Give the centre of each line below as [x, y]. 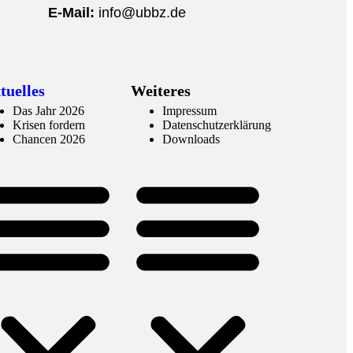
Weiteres [161, 90]
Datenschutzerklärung [217, 125]
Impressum [190, 111]
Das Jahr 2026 [48, 111]
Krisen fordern [49, 125]
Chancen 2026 [49, 139]
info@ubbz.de [142, 13]
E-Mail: [71, 13]
